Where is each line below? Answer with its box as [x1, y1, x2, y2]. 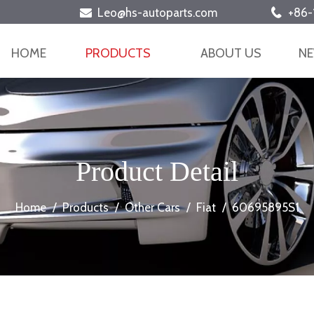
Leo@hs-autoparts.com [97, 6, 226, 20]
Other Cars [124, 200, 180, 214]
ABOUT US [200, 46, 261, 61]
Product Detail [76, 156, 238, 187]
